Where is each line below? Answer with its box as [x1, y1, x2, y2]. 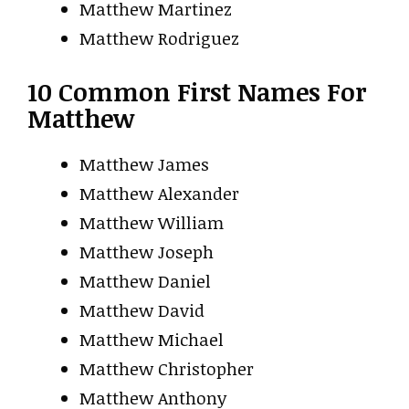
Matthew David [79, 299, 204, 322]
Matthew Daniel [79, 269, 211, 293]
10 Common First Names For [27, 75, 366, 109]
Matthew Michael [79, 328, 224, 351]
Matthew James [79, 152, 209, 176]
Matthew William [79, 211, 224, 235]
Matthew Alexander [79, 182, 239, 205]
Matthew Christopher [79, 357, 254, 381]
